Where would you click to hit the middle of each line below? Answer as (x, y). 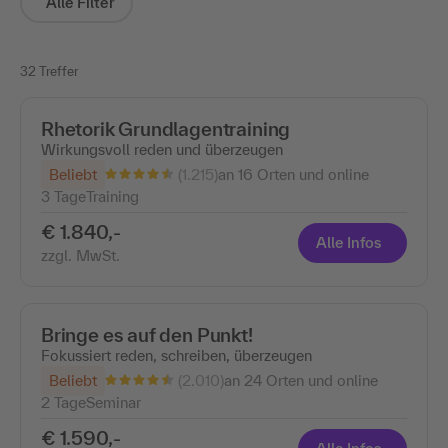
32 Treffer (49, 71)
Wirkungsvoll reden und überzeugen (162, 149)
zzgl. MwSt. (80, 255)
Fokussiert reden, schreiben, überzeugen (176, 355)
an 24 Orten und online (301, 380)
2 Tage (63, 402)
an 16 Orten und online (293, 174)
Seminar (113, 402)
